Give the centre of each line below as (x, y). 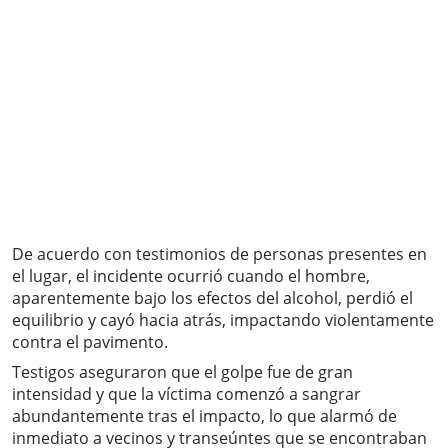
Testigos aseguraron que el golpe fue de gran (182, 372)
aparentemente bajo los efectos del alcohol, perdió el (212, 298)
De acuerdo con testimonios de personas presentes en (219, 254)
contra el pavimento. (90, 342)
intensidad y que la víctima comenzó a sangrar (186, 394)
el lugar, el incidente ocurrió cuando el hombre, (191, 276)
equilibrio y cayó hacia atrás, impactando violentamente (223, 320)
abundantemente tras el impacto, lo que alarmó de (204, 416)
